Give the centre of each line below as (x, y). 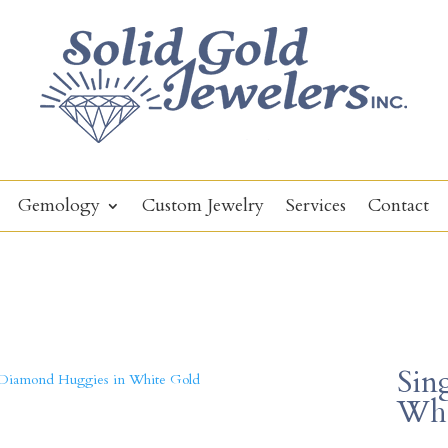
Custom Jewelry (203, 205)
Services (316, 205)
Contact (398, 205)
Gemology (59, 205)
